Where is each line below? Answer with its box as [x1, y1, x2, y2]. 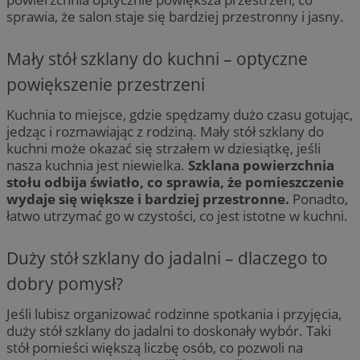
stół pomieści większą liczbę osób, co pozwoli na [6, 337, 303, 357]
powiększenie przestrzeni [6, 72, 205, 96]
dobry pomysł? [6, 271, 123, 295]
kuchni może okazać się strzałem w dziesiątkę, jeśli [6, 138, 321, 157]
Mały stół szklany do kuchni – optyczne [6, 46, 308, 70]
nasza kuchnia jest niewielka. [6, 155, 188, 174]
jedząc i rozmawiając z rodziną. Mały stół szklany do [6, 121, 324, 141]
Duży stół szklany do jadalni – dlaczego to [6, 245, 328, 269]
